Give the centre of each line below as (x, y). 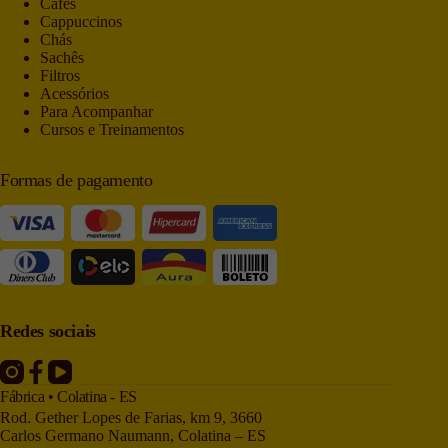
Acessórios (74, 94)
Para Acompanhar (96, 112)
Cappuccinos (81, 22)
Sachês (62, 58)
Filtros (60, 76)
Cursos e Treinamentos (112, 130)
